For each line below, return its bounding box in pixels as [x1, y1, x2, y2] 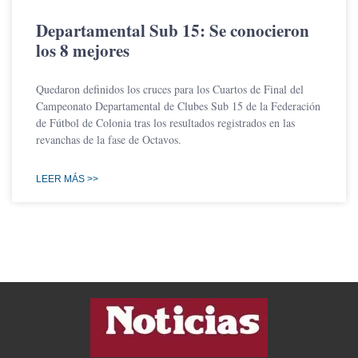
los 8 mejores [36, 38, 129, 62]
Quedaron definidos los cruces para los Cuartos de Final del [36, 82, 304, 97]
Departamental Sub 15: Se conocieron [36, 18, 309, 42]
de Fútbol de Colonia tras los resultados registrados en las [36, 115, 295, 130]
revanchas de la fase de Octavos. [36, 132, 181, 147]
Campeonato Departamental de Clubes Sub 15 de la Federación [36, 98, 320, 113]
